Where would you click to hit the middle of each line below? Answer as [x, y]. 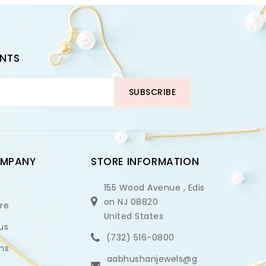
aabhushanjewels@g [152, 259]
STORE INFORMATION [145, 161]
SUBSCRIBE [152, 92]
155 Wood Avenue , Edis [154, 187]
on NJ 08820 [131, 202]
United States [133, 216]
